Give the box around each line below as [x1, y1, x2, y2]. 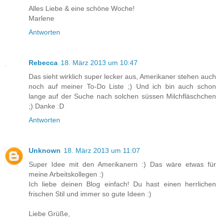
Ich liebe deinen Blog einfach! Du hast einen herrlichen [29, 180, 216, 188]
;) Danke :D [29, 102, 64, 110]
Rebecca [29, 58, 58, 67]
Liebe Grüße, [29, 209, 70, 218]
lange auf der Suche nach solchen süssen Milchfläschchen [29, 92, 216, 100]
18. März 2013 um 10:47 [61, 58, 138, 67]
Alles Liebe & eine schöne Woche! [29, 4, 135, 12]
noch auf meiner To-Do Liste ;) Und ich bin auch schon [29, 82, 216, 90]
